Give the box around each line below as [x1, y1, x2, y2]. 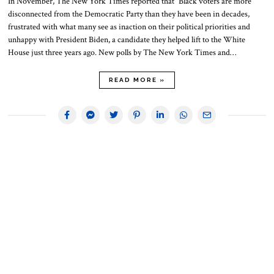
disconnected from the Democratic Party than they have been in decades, [8, 9, 250, 20]
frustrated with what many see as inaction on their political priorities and [8, 21, 251, 33]
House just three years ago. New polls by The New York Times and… [8, 47, 237, 59]
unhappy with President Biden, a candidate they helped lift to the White [8, 34, 246, 46]
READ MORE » [108, 76, 165, 84]
